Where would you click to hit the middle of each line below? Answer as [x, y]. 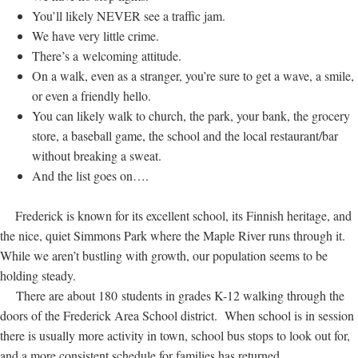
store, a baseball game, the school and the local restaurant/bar [185, 135]
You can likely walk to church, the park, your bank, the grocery [191, 115]
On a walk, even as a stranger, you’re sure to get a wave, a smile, [193, 76]
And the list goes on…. [90, 175]
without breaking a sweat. [97, 155]
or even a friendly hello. [91, 95]
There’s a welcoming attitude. [107, 56]
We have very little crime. [95, 36]
